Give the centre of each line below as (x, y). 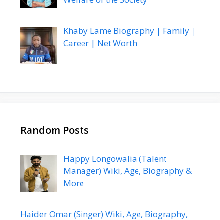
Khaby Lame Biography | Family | (129, 31)
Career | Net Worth (100, 43)
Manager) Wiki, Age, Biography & (127, 171)
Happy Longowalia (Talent (115, 159)
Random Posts (55, 130)
